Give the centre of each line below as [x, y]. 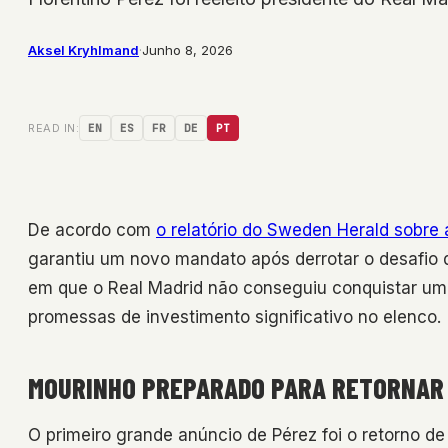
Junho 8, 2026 [187, 50]
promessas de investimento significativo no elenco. [234, 317]
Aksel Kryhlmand [83, 50]
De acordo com [92, 230]
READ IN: [53, 128]
